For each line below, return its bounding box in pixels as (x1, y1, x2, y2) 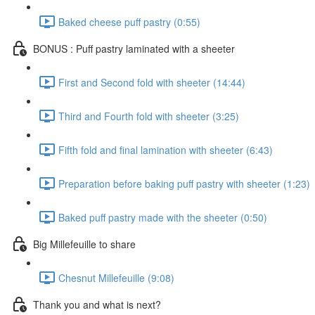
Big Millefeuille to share (33, 236, 136, 251)
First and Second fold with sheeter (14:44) (58, 75, 245, 89)
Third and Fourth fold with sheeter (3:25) (58, 108, 239, 123)
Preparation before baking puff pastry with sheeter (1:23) (58, 176, 310, 191)
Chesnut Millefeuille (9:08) (58, 270, 174, 285)
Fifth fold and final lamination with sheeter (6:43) (58, 142, 273, 157)
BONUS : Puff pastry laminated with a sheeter (33, 41, 235, 56)
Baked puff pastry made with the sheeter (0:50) (58, 210, 267, 224)
